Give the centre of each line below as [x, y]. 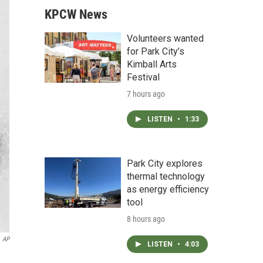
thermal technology [166, 176]
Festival [143, 77]
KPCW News [76, 14]
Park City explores [165, 163]
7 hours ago [146, 94]
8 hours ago [146, 219]
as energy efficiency [168, 189]
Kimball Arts [152, 64]
